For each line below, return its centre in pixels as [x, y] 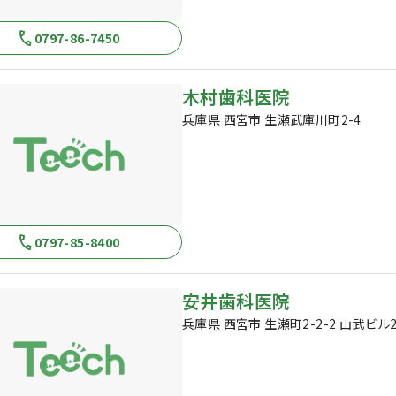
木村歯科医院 [236, 97]
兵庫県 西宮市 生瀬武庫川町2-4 [272, 119]
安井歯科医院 [236, 301]
